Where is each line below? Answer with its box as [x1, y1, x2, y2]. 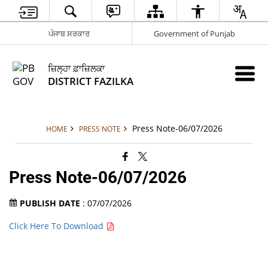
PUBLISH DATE [20, 197, 83, 209]
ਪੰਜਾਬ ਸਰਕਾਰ [48, 28, 90, 39]
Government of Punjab [153, 28, 235, 39]
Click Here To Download [9, 220, 106, 232]
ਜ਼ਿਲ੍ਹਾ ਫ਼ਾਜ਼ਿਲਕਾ [48, 62, 105, 74]
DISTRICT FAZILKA [48, 74, 134, 88]
